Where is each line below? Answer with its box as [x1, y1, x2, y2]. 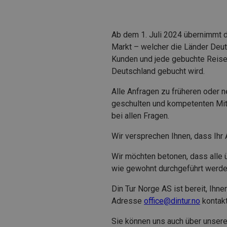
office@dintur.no [144, 196, 200, 206]
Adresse [111, 196, 144, 206]
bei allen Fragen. [111, 110, 169, 121]
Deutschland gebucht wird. [111, 66, 207, 76]
